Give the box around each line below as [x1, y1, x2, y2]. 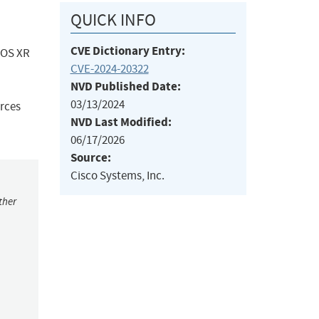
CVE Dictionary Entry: [70, 43, 185, 60]
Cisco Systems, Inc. [70, 168, 164, 184]
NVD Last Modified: [70, 114, 172, 131]
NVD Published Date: [70, 78, 181, 95]
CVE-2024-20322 [70, 61, 149, 77]
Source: [70, 150, 111, 167]
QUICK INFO [70, 9, 156, 31]
